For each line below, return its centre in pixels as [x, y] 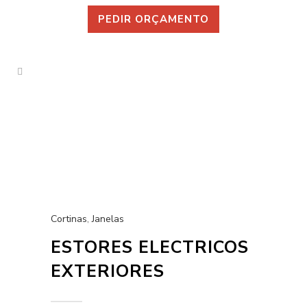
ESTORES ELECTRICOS [150, 247]
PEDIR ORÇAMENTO [153, 19]
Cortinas [69, 219]
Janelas [108, 219]
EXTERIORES [108, 271]
